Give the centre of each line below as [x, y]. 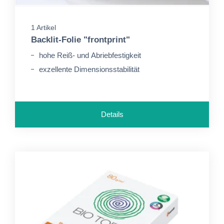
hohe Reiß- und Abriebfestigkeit [90, 55]
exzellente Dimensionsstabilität [89, 69]
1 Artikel [43, 27]
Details [112, 114]
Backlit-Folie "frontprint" [80, 40]
